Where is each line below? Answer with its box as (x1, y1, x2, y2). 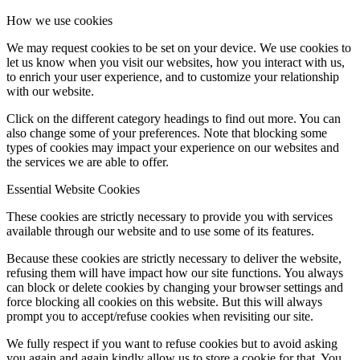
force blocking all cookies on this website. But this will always (6, 295, 322, 309)
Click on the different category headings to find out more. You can (6, 112, 341, 126)
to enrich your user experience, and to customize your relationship (6, 70, 339, 84)
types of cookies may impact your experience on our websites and (6, 141, 339, 155)
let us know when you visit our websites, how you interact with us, (6, 55, 345, 70)
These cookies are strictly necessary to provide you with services (6, 210, 333, 224)
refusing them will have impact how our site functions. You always (6, 266, 343, 280)
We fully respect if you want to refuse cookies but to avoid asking (6, 337, 337, 351)
